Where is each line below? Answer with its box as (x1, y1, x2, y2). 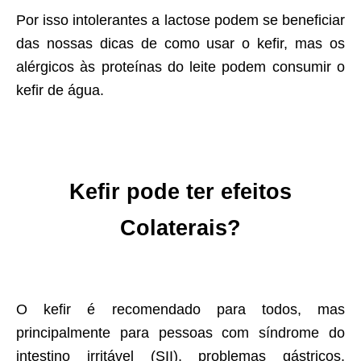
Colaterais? (120, 216, 241, 241)
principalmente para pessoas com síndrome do (16, 325, 345, 342)
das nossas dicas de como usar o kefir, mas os (16, 35, 345, 52)
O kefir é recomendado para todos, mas (16, 301, 345, 318)
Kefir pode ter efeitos (69, 180, 292, 205)
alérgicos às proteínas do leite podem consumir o (16, 59, 345, 76)
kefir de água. (16, 82, 104, 99)
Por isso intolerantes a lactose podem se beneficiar (16, 12, 345, 29)
